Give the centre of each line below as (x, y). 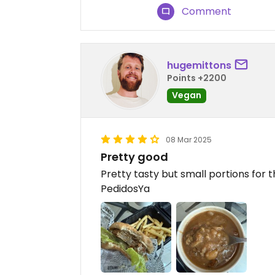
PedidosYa (125, 189)
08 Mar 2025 (189, 140)
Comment (207, 12)
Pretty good (134, 157)
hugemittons (199, 65)
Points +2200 (197, 78)
